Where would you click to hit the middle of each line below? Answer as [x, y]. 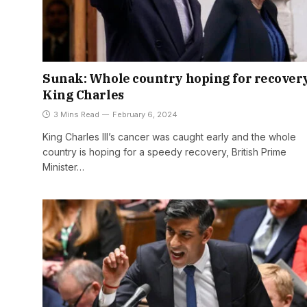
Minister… [63, 167]
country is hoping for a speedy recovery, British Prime [164, 152]
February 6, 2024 [145, 115]
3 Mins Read [76, 115]
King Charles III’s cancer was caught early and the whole [169, 137]
